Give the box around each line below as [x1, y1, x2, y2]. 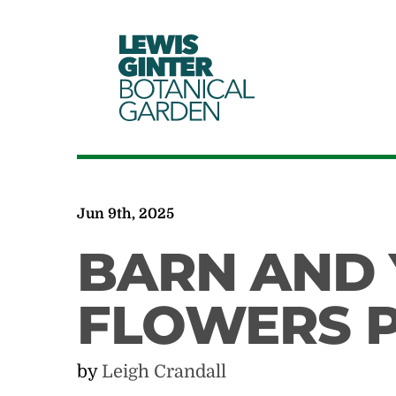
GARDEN [118, 94, 226, 127]
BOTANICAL [118, 72, 257, 105]
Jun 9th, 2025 [77, 206, 175, 222]
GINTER [118, 49, 220, 83]
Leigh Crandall [102, 362, 227, 382]
